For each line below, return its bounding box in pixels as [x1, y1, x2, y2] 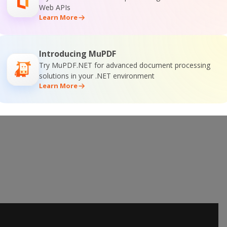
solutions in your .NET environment [39, 71, 155, 81]
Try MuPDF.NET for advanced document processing [39, 60, 210, 70]
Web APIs [39, 3, 70, 12]
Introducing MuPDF [39, 48, 116, 59]
